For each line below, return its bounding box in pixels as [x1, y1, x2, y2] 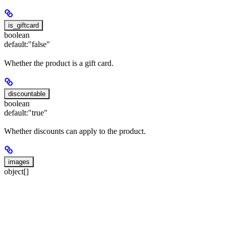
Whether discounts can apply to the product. [4, 126, 146, 135]
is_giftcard [8, 21, 39, 30]
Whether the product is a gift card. [4, 58, 113, 67]
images [8, 157, 30, 166]
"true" [28, 108, 48, 117]
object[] [4, 167, 29, 176]
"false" [28, 40, 50, 49]
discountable [8, 89, 45, 98]
